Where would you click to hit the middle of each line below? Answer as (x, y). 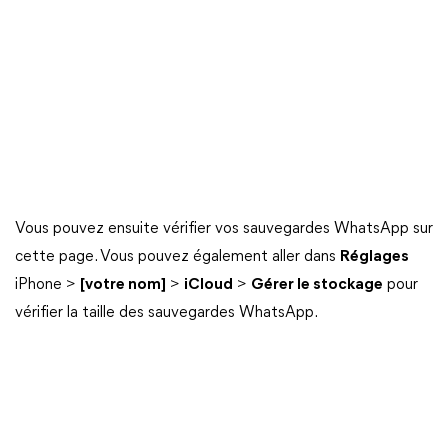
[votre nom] (123, 285)
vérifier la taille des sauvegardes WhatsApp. (166, 313)
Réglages (374, 257)
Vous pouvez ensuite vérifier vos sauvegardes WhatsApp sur (224, 229)
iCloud (208, 285)
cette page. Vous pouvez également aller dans (177, 257)
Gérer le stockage (317, 285)
